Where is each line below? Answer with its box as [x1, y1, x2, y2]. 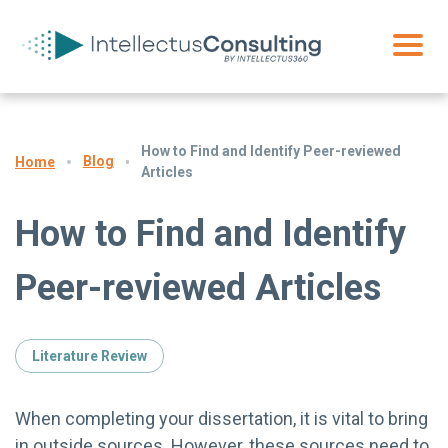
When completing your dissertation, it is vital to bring [15, 407, 428, 429]
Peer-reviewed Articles [15, 266, 381, 309]
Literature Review [32, 347, 147, 364]
